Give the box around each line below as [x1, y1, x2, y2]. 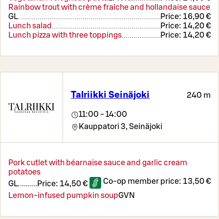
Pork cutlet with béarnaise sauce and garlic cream [8, 158, 187, 167]
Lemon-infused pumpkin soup [8, 191, 118, 199]
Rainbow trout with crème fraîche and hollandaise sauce [8, 3, 210, 12]
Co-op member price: [103, 177, 183, 185]
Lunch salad [8, 22, 52, 30]
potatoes [8, 168, 41, 176]
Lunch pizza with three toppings [8, 31, 122, 40]
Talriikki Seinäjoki [71, 90, 150, 100]
